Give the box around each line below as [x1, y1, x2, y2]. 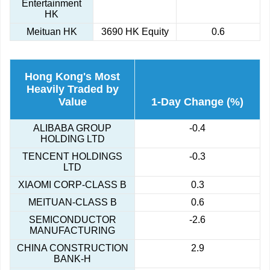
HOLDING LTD [40, 134, 105, 145]
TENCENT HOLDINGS [22, 151, 122, 162]
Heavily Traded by [26, 83, 119, 96]
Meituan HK [26, 27, 77, 37]
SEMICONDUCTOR [28, 215, 116, 225]
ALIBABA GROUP [33, 123, 111, 134]
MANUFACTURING [30, 225, 115, 236]
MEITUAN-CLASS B [28, 197, 117, 208]
